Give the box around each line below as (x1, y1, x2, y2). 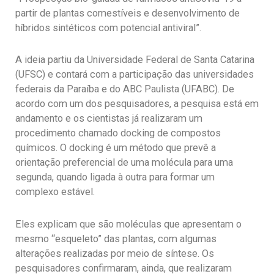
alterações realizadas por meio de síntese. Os (15, 248, 214, 260)
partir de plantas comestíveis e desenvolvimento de (15, 7, 240, 19)
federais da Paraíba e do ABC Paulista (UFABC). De (15, 83, 234, 95)
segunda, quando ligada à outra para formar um (15, 171, 215, 183)
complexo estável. (15, 186, 95, 198)
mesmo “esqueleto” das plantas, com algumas (15, 233, 217, 245)
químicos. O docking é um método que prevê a (15, 142, 216, 154)
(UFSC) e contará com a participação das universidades (15, 68, 254, 81)
